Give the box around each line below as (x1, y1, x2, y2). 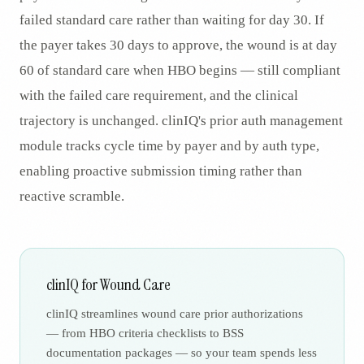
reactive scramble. (19, 188, 124, 205)
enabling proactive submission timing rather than (19, 163, 302, 180)
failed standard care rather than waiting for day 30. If (19, 12, 324, 28)
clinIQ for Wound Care (46, 274, 171, 296)
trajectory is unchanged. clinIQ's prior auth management (19, 113, 343, 129)
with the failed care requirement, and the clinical (19, 88, 298, 104)
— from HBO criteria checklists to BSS (46, 327, 244, 340)
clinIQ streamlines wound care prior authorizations (46, 307, 303, 321)
